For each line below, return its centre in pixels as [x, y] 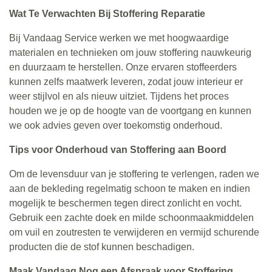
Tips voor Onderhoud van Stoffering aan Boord [118, 149]
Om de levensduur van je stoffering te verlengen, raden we [134, 174]
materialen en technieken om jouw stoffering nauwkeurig [130, 52]
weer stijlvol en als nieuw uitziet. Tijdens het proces [119, 96]
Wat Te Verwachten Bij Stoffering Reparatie [107, 13]
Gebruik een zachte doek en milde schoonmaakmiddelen [131, 217]
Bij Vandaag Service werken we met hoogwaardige [119, 38]
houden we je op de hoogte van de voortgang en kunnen [130, 110]
